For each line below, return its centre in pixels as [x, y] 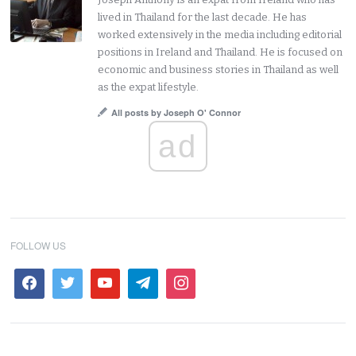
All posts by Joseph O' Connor [176, 113]
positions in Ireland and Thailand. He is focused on [221, 52]
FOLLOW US [39, 246]
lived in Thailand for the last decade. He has [203, 17]
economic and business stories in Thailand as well [219, 70]
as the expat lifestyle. [149, 87]
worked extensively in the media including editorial [220, 35]
